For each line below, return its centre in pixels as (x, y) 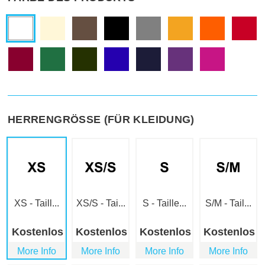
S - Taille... (164, 203)
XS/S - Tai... (101, 203)
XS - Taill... (37, 203)
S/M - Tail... (228, 203)
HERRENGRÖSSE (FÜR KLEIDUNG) (99, 120)
